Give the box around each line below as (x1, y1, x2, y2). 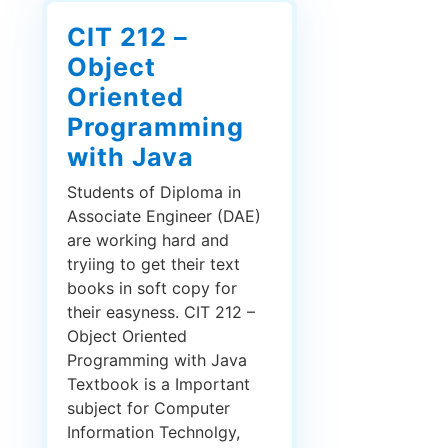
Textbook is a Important (67, 374, 250, 395)
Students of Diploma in (67, 182, 241, 203)
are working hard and (67, 230, 229, 251)
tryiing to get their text (67, 254, 240, 275)
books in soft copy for (67, 278, 237, 299)
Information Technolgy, (67, 422, 240, 443)
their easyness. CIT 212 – (67, 302, 255, 323)
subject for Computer (67, 398, 230, 419)
